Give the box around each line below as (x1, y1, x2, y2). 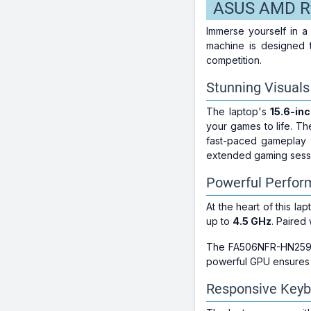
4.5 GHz (232, 215, 271, 227)
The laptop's (205, 106, 271, 117)
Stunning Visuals (205, 79, 310, 96)
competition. (205, 54, 262, 66)
